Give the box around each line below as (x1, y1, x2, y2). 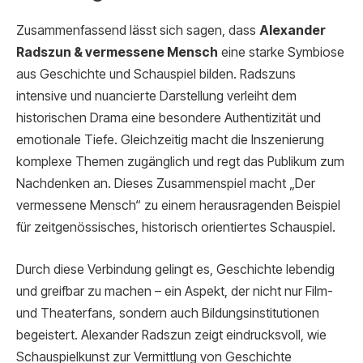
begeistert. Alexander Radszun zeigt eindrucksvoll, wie (16, 327, 327, 343)
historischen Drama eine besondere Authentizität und (16, 109, 321, 126)
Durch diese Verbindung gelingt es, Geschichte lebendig (16, 261, 335, 277)
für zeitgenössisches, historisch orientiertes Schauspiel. (16, 219, 335, 235)
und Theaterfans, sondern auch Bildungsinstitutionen (16, 305, 319, 321)
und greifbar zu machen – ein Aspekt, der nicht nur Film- (16, 283, 333, 299)
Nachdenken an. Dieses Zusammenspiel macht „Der (16, 175, 315, 191)
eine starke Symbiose (218, 44, 344, 60)
